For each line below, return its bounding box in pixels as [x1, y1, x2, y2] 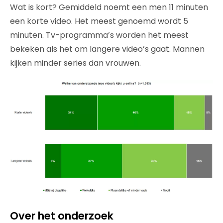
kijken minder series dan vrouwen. [10, 57, 141, 69]
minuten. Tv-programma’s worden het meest [10, 29, 189, 41]
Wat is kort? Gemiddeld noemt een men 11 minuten [10, 1, 208, 13]
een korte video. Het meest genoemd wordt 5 [10, 15, 188, 27]
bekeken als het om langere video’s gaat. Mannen [10, 43, 205, 55]
